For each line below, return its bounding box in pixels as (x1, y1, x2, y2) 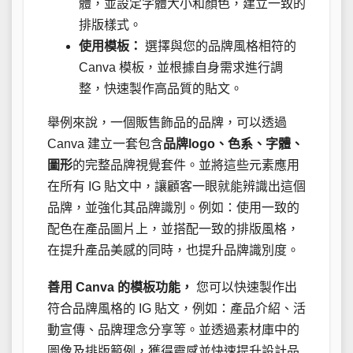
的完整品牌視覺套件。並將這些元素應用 (72, 158, 299, 173)
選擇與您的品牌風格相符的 (142, 39, 296, 54)
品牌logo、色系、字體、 (163, 137, 303, 151)
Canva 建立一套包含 (47, 137, 163, 151)
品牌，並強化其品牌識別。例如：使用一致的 (47, 201, 299, 215)
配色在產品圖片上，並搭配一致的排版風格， (47, 222, 299, 236)
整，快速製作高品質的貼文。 (79, 82, 243, 96)
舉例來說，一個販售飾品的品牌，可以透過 (47, 116, 287, 130)
